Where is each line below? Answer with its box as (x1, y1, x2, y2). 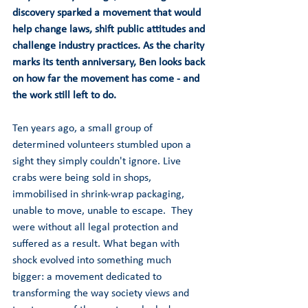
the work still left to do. (12, 90, 116, 101)
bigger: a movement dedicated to (12, 272, 164, 283)
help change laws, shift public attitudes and (12, 24, 208, 35)
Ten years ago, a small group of (12, 123, 155, 134)
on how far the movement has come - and (12, 74, 202, 85)
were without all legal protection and (12, 222, 181, 233)
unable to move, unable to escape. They (12, 206, 195, 217)
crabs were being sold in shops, (12, 173, 154, 184)
